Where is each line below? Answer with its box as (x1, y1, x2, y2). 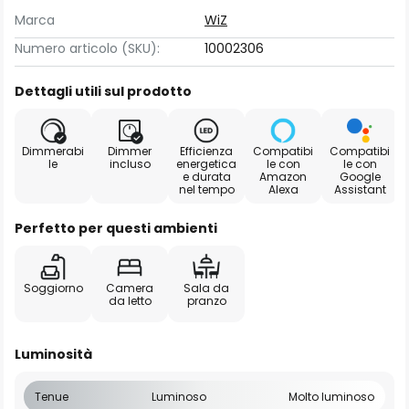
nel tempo (178, 182, 235, 197)
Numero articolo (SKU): (15, 39, 160, 58)
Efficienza (180, 143, 233, 159)
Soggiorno (23, 280, 83, 296)
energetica (176, 156, 236, 172)
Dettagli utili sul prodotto (15, 82, 192, 100)
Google (339, 169, 381, 184)
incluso (109, 156, 151, 172)
